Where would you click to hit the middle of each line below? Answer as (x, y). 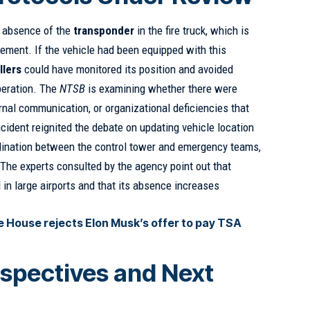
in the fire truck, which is (192, 30)
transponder (104, 30)
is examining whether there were (162, 88)
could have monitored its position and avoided (128, 69)
